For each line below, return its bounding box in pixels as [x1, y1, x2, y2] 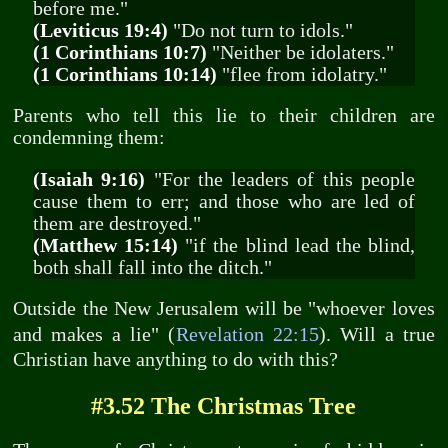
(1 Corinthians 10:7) [32, 41, 207, 63]
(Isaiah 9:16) [32, 168, 146, 190]
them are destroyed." [32, 212, 201, 234]
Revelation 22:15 [175, 324, 319, 346]
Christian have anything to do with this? [13, 349, 339, 371]
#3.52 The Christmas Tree [91, 391, 357, 419]
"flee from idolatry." [216, 63, 387, 85]
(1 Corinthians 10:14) [32, 63, 217, 85]
